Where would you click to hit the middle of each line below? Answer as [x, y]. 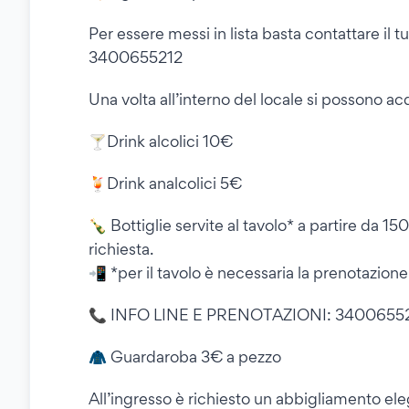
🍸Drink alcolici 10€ [161, 142]
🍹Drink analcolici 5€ [165, 184]
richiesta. [121, 249]
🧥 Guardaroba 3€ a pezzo [185, 357]
